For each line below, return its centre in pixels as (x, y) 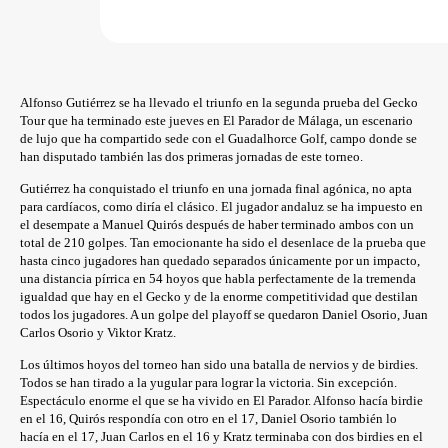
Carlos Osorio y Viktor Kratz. (98, 332)
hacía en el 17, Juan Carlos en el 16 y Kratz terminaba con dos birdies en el (221, 436)
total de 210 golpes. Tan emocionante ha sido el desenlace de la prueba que (223, 242)
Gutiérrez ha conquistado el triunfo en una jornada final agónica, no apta (216, 188)
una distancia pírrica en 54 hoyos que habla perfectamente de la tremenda (218, 278)
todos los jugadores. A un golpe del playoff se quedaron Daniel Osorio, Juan (224, 314)
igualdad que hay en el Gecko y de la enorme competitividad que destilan (219, 296)
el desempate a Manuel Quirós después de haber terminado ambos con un (217, 224)
